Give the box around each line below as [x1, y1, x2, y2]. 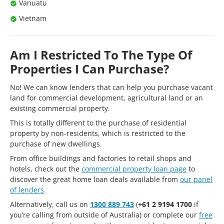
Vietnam [19, 13, 46, 23]
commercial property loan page [81, 163, 186, 173]
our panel [180, 174, 212, 184]
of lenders [10, 184, 44, 194]
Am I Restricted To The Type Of [10, 46, 192, 63]
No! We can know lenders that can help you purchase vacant [10, 82, 213, 92]
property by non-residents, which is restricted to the [10, 128, 185, 138]
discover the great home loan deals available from [10, 174, 180, 184]
